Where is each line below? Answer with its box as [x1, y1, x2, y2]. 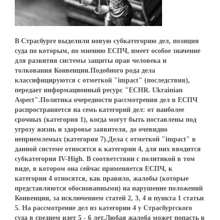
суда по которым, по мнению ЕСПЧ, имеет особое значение [15, 47, 200, 55]
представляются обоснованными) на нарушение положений [15, 184, 203, 192]
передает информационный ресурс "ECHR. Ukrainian [15, 86, 183, 94]
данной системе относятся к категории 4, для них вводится [15, 145, 201, 153]
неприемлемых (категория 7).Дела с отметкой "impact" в [15, 135, 196, 143]
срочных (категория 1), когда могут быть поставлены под [15, 115, 196, 123]
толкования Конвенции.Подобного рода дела [15, 66, 155, 74]
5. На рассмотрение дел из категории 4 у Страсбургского [15, 204, 192, 212]
